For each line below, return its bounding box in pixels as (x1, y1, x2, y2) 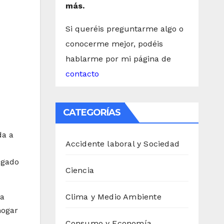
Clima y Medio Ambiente (65, 192, 161, 202)
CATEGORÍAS (62, 107, 121, 118)
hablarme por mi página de (65, 54, 171, 64)
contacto (65, 69, 99, 79)
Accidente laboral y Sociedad (65, 139, 180, 149)
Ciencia (65, 165, 94, 175)
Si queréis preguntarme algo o (65, 24, 183, 34)
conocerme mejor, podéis (65, 39, 163, 49)
